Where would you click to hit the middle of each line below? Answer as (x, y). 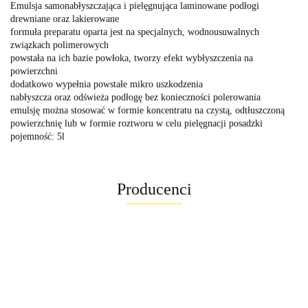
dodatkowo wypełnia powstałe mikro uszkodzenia (107, 84)
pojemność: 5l (37, 136)
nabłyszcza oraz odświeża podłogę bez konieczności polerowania (135, 97)
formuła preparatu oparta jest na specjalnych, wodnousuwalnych (135, 32)
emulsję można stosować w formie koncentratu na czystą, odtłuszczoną (147, 110)
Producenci (154, 189)
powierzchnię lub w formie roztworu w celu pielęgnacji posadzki (136, 123)
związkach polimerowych (59, 45)
